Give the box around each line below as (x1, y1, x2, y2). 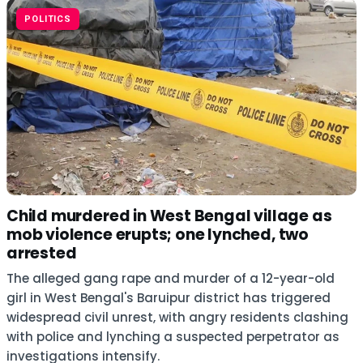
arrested (6, 242, 77, 264)
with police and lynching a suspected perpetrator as (6, 328, 340, 345)
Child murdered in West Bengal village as (6, 205, 332, 227)
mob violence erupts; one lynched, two (6, 224, 309, 246)
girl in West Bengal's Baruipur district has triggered (6, 289, 331, 306)
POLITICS (24, 14, 72, 24)
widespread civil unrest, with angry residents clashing (6, 309, 348, 326)
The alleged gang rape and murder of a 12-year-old (6, 270, 335, 287)
